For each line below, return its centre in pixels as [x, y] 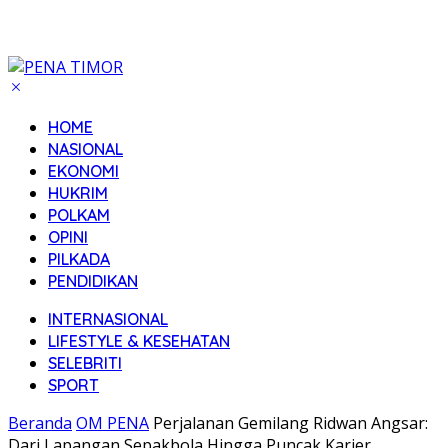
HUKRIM [78, 193]
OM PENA [112, 423]
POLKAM [79, 215]
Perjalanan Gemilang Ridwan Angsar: [290, 423]
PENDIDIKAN [93, 281]
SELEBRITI [85, 363]
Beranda [40, 423]
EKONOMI [83, 171]
